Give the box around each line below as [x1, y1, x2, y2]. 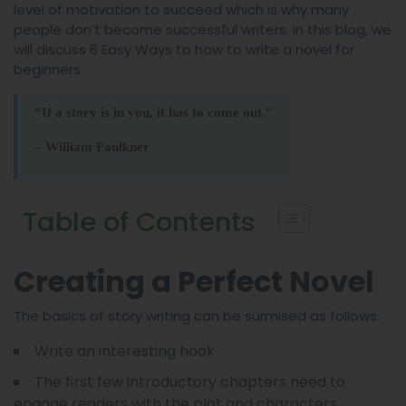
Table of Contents [23, 204, 256, 240]
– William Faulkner [34, 140, 150, 154]
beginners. [14, 60, 83, 79]
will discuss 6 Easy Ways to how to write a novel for [14, 40, 354, 59]
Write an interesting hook [34, 341, 215, 362]
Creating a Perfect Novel [14, 261, 374, 302]
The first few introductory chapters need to [34, 372, 345, 392]
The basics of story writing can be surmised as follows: [14, 306, 380, 325]
